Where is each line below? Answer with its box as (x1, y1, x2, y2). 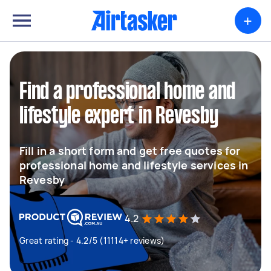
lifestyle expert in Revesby (19, 106, 218, 128)
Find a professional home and (19, 82, 235, 103)
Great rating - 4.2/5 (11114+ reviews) (19, 235, 165, 246)
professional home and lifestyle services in (19, 158, 249, 172)
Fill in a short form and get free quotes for (19, 143, 241, 158)
